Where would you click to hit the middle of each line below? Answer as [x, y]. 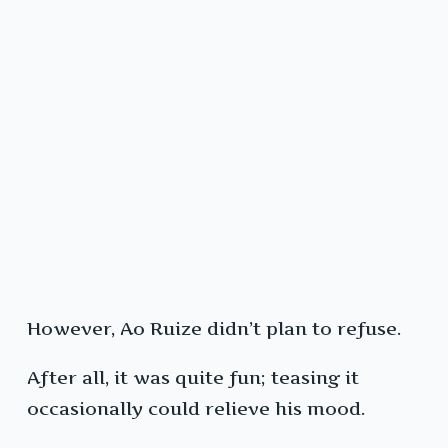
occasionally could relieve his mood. [196, 409]
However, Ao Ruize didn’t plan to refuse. [214, 329]
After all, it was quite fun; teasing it [193, 378]
